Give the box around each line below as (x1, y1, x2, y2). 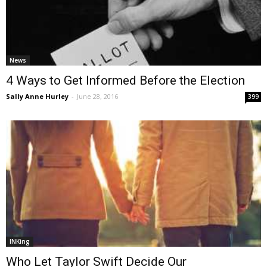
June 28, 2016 (77, 92, 118, 101)
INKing (10, 237, 30, 246)
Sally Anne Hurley (6, 92, 69, 101)
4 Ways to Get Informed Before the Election (6, 73, 245, 88)
